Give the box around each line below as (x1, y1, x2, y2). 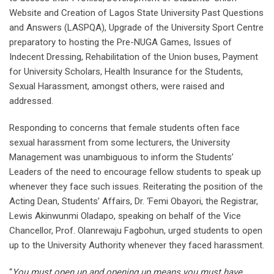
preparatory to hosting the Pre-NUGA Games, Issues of (9, 37, 232, 48)
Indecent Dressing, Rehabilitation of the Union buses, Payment (9, 51, 258, 63)
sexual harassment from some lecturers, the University (9, 137, 230, 149)
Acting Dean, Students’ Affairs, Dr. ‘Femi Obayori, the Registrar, (9, 196, 258, 207)
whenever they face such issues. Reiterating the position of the (9, 181, 263, 193)
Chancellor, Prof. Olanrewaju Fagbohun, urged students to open (9, 225, 262, 237)
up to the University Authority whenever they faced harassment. (9, 240, 264, 251)
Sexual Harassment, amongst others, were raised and (9, 81, 224, 92)
